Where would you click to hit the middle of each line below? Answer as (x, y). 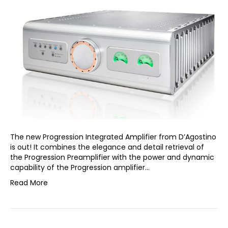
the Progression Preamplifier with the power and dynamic (112, 158)
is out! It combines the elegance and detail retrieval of (107, 147)
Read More (29, 183)
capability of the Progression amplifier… (80, 168)
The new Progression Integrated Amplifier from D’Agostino (113, 137)
